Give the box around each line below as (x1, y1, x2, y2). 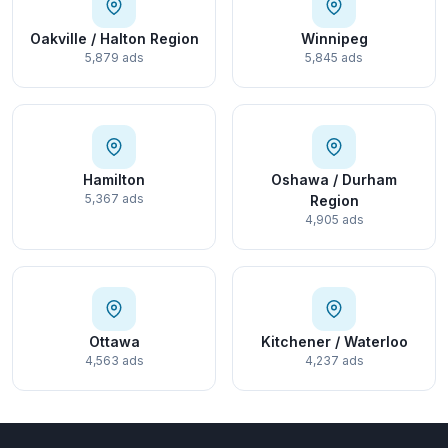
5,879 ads (84, 50, 144, 66)
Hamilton (83, 171, 145, 189)
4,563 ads (84, 353, 144, 369)
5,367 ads (84, 191, 144, 207)
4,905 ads (304, 212, 364, 228)
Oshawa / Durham (271, 171, 397, 189)
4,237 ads (304, 353, 364, 369)
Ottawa (88, 333, 140, 351)
